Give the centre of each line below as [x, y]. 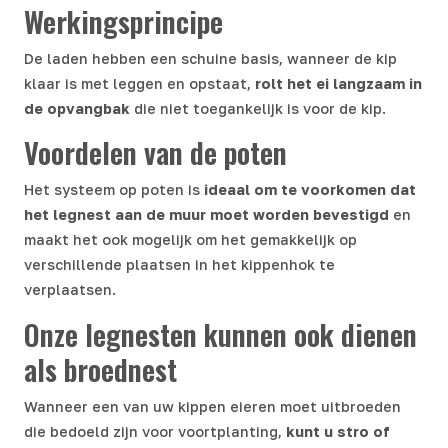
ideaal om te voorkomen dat [310, 190]
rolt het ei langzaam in [338, 83]
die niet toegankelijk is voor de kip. [258, 108]
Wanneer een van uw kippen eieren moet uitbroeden [212, 406]
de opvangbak [77, 108]
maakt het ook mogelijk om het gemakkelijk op [190, 240]
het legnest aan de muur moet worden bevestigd [206, 215]
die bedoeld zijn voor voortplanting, [155, 431]
